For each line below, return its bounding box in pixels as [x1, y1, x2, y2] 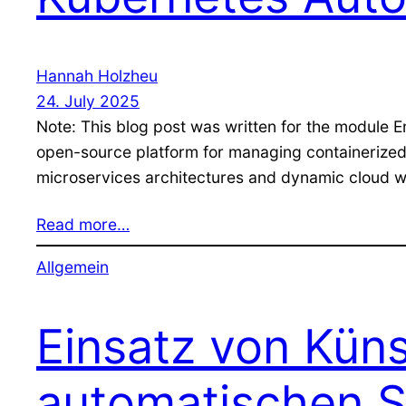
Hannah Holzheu [36, 65, 158, 85]
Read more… [36, 214, 130, 234]
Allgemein [36, 257, 109, 277]
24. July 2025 [36, 91, 140, 111]
